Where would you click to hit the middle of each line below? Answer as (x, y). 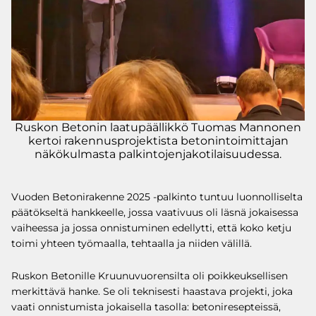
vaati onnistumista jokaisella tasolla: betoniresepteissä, (146, 306)
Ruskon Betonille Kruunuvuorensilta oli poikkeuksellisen (150, 275)
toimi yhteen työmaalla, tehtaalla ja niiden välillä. (132, 243)
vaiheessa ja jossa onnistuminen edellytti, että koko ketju (151, 227)
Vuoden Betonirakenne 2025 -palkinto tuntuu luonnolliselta (157, 196)
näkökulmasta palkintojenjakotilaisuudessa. (158, 154)
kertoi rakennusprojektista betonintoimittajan (158, 140)
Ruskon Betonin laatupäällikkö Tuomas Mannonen (158, 127)
